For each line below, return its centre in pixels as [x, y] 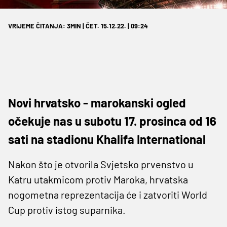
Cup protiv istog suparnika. [67, 210]
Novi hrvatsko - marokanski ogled [97, 102]
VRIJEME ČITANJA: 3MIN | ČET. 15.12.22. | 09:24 [78, 26]
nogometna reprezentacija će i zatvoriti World [108, 194]
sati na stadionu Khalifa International [107, 139]
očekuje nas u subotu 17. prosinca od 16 [112, 121]
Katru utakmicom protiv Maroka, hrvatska [98, 179]
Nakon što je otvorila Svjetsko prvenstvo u [101, 164]
